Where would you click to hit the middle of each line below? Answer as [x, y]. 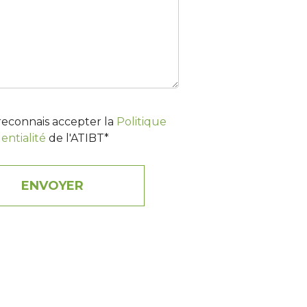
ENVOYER [52, 186]
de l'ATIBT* [77, 138]
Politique [142, 122]
